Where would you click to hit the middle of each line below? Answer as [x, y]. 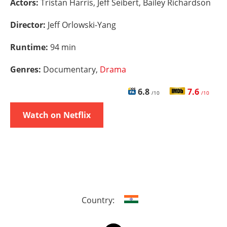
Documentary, [71, 69]
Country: [99, 200]
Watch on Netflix [57, 115]
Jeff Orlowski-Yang [82, 25]
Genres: [27, 69]
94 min [63, 47]
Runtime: [30, 47]
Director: [29, 25]
